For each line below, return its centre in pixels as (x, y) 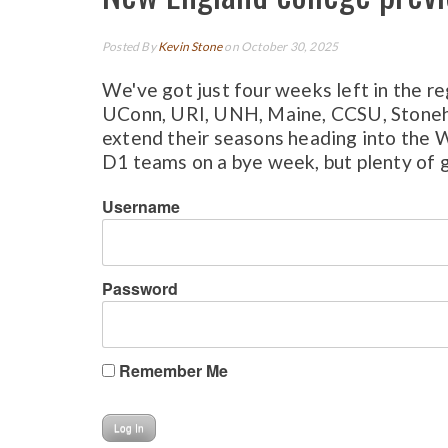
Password (140, 288)
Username (141, 206)
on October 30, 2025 (280, 47)
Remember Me (171, 370)
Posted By (130, 47)
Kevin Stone (190, 47)
